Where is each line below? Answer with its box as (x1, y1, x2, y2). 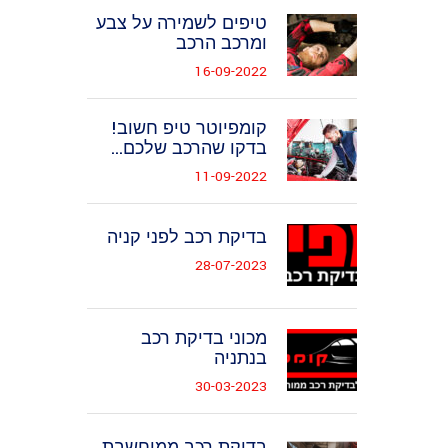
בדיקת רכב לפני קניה (107, 226, 267, 249)
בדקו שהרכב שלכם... (111, 137, 267, 160)
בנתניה (214, 347, 267, 370)
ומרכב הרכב (176, 32, 267, 55)
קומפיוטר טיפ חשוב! (111, 117, 267, 140)
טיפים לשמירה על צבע (96, 12, 267, 35)
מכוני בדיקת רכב (141, 327, 267, 350)
